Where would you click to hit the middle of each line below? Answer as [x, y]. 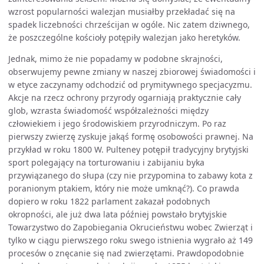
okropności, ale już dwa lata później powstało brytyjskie [118, 214]
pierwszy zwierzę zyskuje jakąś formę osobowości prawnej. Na [131, 136]
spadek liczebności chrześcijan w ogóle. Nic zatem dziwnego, [129, 24]
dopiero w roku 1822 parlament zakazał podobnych [109, 201]
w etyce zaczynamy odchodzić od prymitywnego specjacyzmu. [130, 85]
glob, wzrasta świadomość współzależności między [108, 110]
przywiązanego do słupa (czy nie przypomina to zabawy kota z [131, 175]
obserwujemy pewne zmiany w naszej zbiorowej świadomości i [132, 72]
